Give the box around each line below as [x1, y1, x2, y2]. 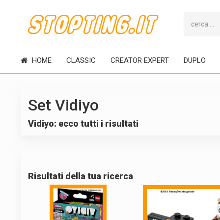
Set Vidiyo [27, 96, 99, 114]
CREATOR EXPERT [110, 56, 169, 65]
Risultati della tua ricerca [27, 171, 133, 181]
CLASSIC [66, 56, 96, 65]
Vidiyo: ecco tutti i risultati [27, 118, 138, 129]
